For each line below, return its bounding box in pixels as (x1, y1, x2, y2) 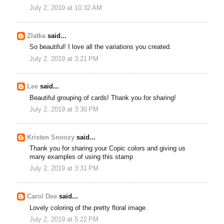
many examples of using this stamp (29, 153, 133, 161)
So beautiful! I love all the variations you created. (29, 43, 172, 51)
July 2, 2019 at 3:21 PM (29, 55, 99, 62)
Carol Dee (27, 193, 57, 200)
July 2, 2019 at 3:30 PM (29, 106, 99, 113)
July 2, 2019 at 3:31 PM (29, 165, 99, 172)
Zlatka (27, 32, 46, 40)
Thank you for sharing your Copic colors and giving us (29, 145, 186, 152)
